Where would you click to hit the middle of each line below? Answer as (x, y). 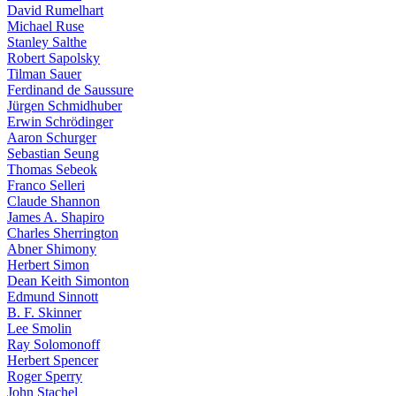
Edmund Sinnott (53, 297)
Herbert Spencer (53, 360)
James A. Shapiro (56, 217)
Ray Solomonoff (53, 344)
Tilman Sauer (44, 74)
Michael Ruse (46, 26)
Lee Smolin (39, 328)
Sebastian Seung (53, 153)
